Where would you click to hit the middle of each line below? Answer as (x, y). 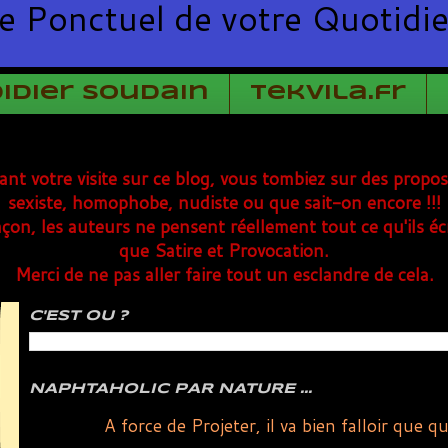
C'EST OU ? (78, 315)
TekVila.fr (328, 94)
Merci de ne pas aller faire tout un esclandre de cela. (224, 274)
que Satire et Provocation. (224, 250)
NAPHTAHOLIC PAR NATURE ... (170, 389)
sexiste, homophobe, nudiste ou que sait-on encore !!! (224, 202)
